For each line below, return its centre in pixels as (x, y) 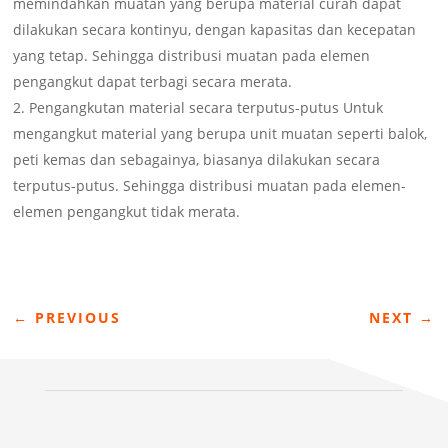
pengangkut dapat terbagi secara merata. (153, 81)
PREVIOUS (78, 317)
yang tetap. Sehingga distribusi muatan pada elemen (192, 55)
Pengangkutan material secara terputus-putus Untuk (206, 107)
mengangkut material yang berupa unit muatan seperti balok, (220, 133)
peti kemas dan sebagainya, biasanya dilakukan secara (197, 159)
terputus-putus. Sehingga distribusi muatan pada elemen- (210, 185)
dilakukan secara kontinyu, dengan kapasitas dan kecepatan (215, 29)
